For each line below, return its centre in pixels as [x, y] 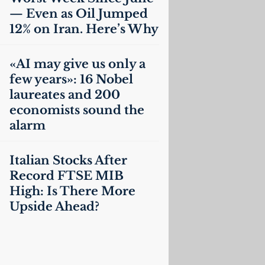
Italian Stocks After [68, 160]
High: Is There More [72, 191]
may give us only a [88, 64]
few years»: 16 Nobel [71, 79]
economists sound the [77, 110]
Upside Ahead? [54, 206]
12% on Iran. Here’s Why [84, 29]
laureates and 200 [64, 95]
